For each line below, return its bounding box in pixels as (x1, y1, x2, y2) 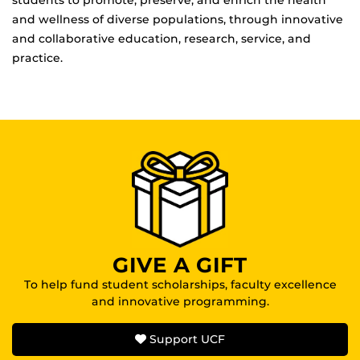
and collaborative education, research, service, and (12, 31, 311, 46)
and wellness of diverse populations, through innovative (12, 11, 343, 27)
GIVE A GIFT (112, 252, 247, 278)
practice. (12, 50, 63, 65)
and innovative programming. (91, 293, 269, 309)
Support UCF (146, 331, 225, 346)
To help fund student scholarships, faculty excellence (23, 276, 337, 292)
